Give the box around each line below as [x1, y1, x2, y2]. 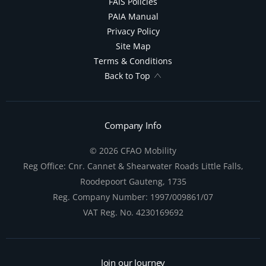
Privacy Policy [106, 25, 160, 37]
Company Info [104, 119, 161, 131]
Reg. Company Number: [53, 191, 148, 202]
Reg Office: [23, 160, 66, 172]
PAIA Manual [107, 10, 159, 22]
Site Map [115, 40, 151, 52]
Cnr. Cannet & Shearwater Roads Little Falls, [65, 160, 243, 172]
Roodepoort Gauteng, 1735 [80, 175, 186, 187]
